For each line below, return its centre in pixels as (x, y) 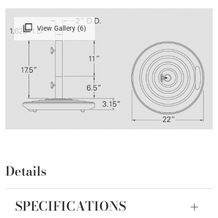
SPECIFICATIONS (71, 206)
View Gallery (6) (62, 28)
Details (26, 171)
